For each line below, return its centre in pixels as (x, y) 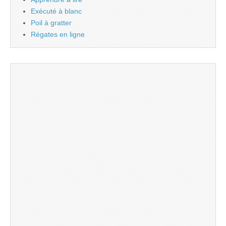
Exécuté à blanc (56, 11)
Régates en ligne (58, 35)
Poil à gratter (51, 23)
